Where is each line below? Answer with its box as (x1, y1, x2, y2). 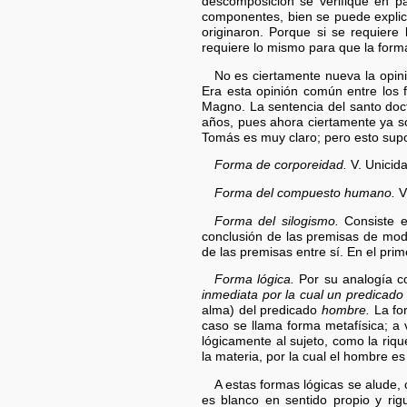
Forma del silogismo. (213, 213, 339, 228)
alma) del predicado (202, 303, 323, 318)
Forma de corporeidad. (213, 158, 347, 173)
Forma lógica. (213, 273, 294, 287)
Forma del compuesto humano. (213, 185, 395, 200)
